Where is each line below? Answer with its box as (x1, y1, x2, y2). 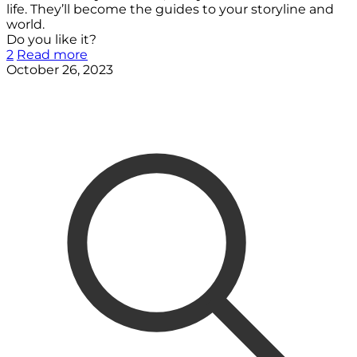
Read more (17, 47, 88, 63)
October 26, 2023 (6, 62, 113, 78)
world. (6, 17, 45, 33)
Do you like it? (6, 32, 96, 48)
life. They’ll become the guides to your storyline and (6, 2, 334, 18)
